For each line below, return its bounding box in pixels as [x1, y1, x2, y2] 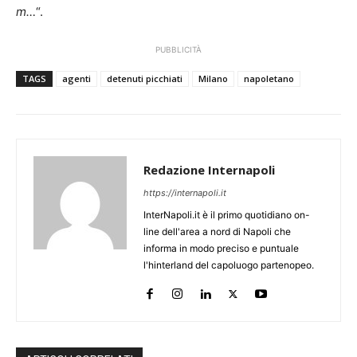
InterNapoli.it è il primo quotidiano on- [143, 209, 310, 222]
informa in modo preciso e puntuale [143, 242, 299, 255]
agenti [62, 73, 91, 85]
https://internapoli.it [143, 187, 226, 199]
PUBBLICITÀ [155, 45, 202, 55]
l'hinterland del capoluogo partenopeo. [143, 259, 314, 272]
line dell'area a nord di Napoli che [143, 226, 291, 238]
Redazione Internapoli [143, 162, 275, 178]
